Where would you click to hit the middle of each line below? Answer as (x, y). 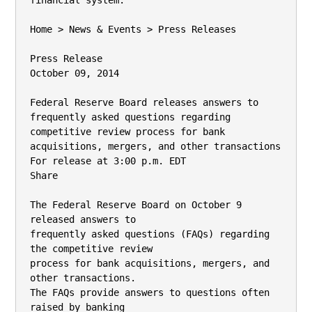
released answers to (83, 219)
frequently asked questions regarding (130, 117)
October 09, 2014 (75, 73)
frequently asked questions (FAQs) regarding (150, 234)
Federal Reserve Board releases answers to (144, 102)
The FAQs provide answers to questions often (150, 292)
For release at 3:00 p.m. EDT (108, 161)
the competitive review (91, 249)
